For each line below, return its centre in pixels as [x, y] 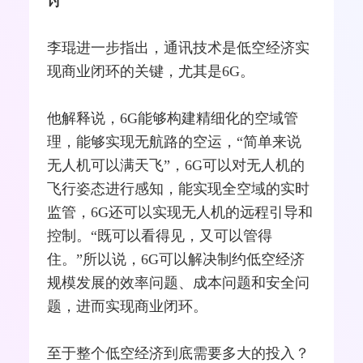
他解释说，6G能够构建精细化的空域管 [173, 119]
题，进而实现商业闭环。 [128, 307]
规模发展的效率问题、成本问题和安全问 [179, 283]
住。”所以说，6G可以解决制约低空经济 [176, 260]
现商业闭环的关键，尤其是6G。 [151, 72]
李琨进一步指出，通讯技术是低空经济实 [179, 48]
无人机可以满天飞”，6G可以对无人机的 [176, 166]
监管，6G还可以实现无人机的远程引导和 [180, 213]
